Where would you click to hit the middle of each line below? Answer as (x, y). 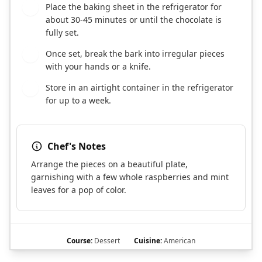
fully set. (62, 33)
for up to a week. (78, 101)
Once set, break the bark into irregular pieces (135, 54)
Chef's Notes (77, 146)
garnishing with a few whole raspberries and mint (130, 177)
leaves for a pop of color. (79, 190)
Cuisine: (148, 241)
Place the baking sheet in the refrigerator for (134, 7)
